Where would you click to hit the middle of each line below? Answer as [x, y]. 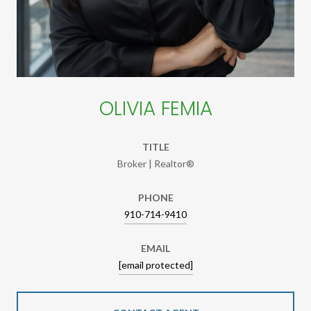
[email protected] [155, 264]
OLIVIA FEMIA [155, 108]
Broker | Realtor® [155, 163]
